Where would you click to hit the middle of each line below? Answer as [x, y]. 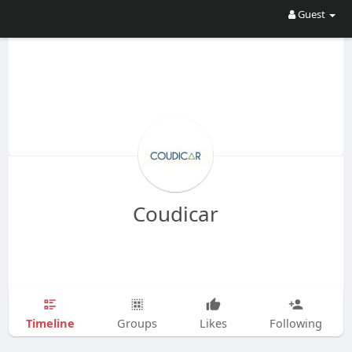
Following [295, 323]
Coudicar [176, 213]
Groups [137, 323]
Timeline [50, 323]
